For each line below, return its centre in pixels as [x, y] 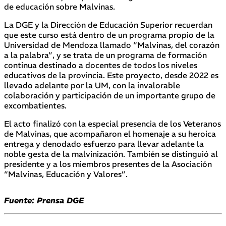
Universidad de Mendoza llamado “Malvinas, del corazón [112, 45]
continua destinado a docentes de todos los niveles [101, 65]
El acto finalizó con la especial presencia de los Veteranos [112, 123]
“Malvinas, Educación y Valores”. [66, 174]
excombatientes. [35, 105]
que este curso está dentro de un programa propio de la [109, 35]
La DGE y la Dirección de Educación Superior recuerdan [108, 24]
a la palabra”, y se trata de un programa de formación [105, 55]
